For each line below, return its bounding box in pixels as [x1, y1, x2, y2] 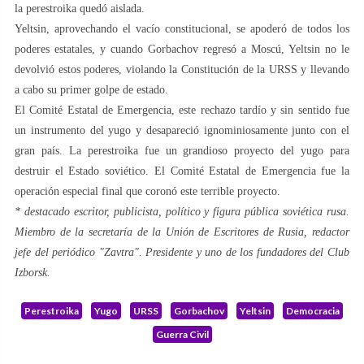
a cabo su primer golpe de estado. [15, 83, 168, 96]
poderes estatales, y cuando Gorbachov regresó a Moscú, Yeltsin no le [15, 42, 349, 55]
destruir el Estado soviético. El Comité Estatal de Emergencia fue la [15, 164, 349, 177]
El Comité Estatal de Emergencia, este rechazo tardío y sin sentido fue [15, 103, 349, 116]
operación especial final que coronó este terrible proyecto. [15, 184, 280, 197]
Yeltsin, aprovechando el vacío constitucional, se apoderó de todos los [15, 22, 349, 35]
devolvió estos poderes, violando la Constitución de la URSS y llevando [15, 63, 349, 76]
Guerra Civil [155, 327, 209, 340]
